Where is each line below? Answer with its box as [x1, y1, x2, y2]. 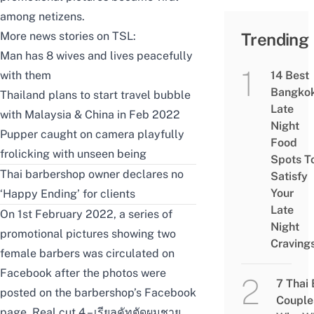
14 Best [270, 69, 309, 83]
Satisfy [270, 170, 308, 184]
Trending [241, 29, 309, 50]
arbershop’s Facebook [81, 286, 196, 300]
